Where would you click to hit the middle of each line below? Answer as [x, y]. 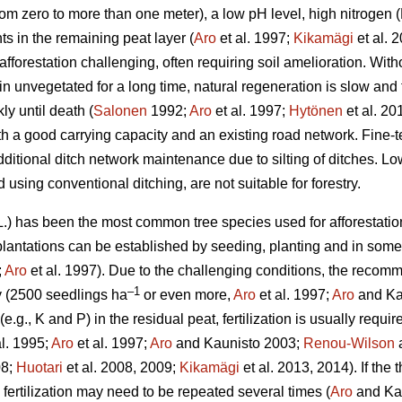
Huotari [39, 368]
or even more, [187, 295]
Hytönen [316, 111]
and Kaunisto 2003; [238, 344]
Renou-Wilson [349, 344]
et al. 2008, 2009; [121, 368]
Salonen [120, 111]
